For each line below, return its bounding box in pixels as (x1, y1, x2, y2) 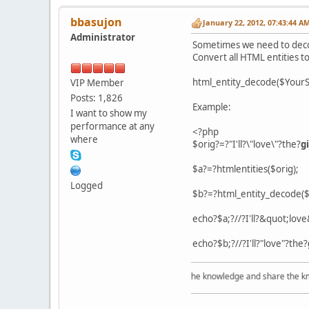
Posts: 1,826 (70, 91, 123, 104)
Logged (70, 179, 103, 192)
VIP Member (70, 76, 124, 89)
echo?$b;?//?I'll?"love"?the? (192, 237, 308, 250)
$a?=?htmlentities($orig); (192, 162, 299, 175)
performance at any (70, 119, 154, 132)
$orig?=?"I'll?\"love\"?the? (192, 137, 301, 150)
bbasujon (70, 14, 122, 30)
